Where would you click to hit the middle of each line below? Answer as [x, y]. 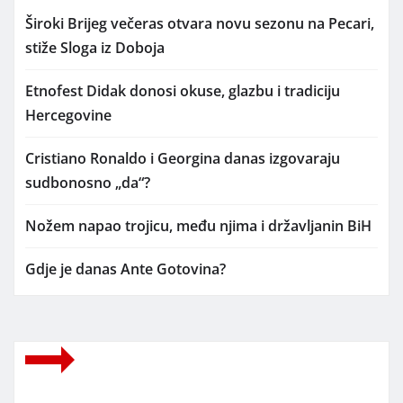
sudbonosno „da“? [88, 182]
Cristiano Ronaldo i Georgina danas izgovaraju [183, 158]
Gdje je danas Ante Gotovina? [125, 269]
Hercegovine [68, 115]
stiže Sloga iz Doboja [95, 47]
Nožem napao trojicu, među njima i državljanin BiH [198, 225]
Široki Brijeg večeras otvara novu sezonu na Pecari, [200, 23]
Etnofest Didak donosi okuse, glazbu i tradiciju [183, 90]
